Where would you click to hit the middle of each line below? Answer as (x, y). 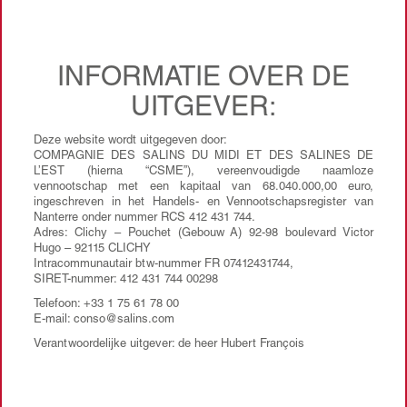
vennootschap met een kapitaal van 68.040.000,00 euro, (203, 188)
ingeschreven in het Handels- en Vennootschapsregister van (203, 203)
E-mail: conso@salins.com (104, 320)
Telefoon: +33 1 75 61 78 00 (106, 305)
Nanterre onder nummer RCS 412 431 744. (144, 218)
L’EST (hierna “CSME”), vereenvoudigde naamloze (203, 172)
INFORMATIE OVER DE (203, 79)
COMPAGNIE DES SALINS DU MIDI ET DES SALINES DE (203, 157)
